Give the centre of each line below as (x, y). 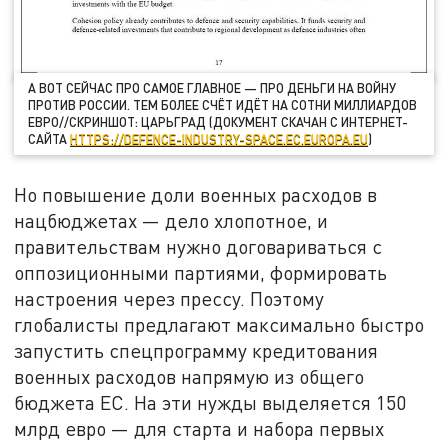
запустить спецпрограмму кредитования (196, 351)
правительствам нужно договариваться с (198, 247)
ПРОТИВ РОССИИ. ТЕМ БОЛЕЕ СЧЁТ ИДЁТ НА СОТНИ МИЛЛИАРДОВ (223, 105)
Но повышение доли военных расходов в (196, 195)
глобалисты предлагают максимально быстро (219, 325)
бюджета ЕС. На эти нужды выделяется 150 (210, 403)
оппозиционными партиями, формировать (201, 273)
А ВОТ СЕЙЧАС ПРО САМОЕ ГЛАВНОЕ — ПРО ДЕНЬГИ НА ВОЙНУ (212, 88)
